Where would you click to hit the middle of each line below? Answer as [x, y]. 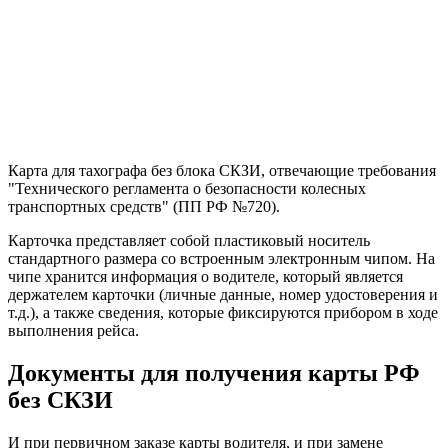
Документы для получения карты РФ [214, 372]
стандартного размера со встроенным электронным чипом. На [221, 258]
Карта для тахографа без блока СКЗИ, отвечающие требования [222, 170]
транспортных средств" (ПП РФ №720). [146, 206]
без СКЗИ [60, 399]
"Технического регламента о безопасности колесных [187, 188]
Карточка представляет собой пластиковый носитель [189, 240]
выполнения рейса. [73, 330]
